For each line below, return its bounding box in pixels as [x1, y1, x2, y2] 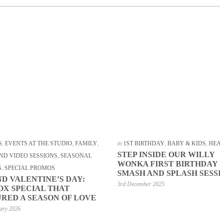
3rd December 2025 [117, 180, 165, 188]
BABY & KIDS [167, 139, 206, 147]
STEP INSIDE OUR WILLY [117, 150, 215, 159]
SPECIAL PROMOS [4, 164, 55, 171]
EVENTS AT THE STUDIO [5, 139, 73, 147]
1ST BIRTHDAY [123, 139, 165, 147]
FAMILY [75, 139, 98, 147]
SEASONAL [60, 152, 92, 159]
